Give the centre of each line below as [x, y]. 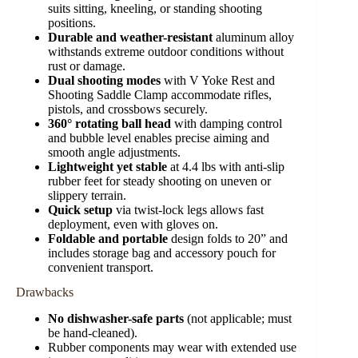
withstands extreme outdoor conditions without [166, 52]
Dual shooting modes [104, 81]
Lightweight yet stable [107, 167]
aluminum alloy [253, 38]
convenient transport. [101, 268]
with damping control [227, 124]
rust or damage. [87, 66]
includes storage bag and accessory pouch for [162, 253]
